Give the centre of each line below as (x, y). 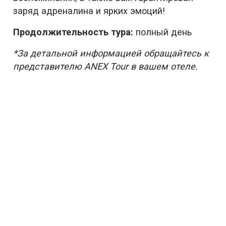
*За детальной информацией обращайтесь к (111, 53)
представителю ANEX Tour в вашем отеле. (106, 66)
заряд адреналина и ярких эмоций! (91, 11)
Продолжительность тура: (73, 32)
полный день (163, 32)
